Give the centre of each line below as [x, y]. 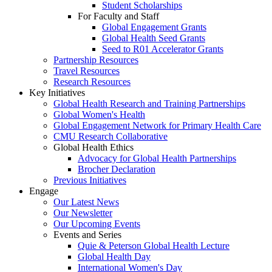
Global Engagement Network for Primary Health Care [157, 125]
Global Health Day [114, 256]
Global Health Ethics [93, 147]
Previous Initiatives [90, 180]
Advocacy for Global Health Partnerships [157, 158]
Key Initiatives [57, 92]
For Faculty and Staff [118, 16]
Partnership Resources [96, 59]
